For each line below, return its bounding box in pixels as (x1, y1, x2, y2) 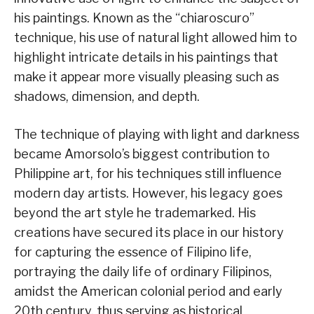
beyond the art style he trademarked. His (14, 205, 256, 221)
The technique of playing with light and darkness (14, 127, 299, 142)
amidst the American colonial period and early (14, 284, 282, 299)
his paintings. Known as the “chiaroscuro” (14, 11, 254, 26)
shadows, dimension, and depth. (14, 89, 200, 104)
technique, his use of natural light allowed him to (14, 30, 297, 46)
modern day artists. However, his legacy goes (14, 186, 282, 201)
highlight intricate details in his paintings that (14, 50, 278, 65)
